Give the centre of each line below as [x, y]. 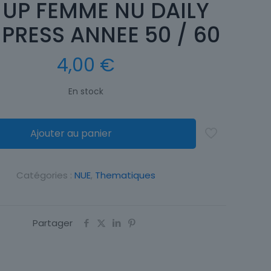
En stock [86, 92]
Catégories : [45, 175]
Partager [53, 223]
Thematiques [125, 175]
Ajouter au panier [71, 133]
